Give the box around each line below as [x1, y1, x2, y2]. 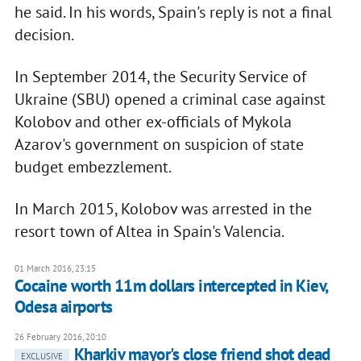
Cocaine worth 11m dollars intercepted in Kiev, [14, 275, 328, 297]
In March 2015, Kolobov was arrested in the [14, 198, 312, 220]
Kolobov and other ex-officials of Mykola [14, 111, 292, 133]
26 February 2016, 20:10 [14, 331, 106, 343]
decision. [14, 24, 74, 46]
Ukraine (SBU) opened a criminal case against [14, 89, 326, 110]
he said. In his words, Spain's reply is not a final [14, 2, 332, 23]
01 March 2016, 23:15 [14, 263, 96, 275]
